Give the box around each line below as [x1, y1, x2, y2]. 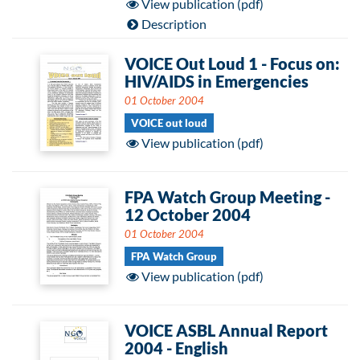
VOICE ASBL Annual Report [125, 321, 328, 340]
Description [141, 16, 207, 31]
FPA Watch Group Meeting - [125, 187, 330, 207]
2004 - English [125, 338, 228, 358]
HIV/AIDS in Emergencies [125, 72, 309, 91]
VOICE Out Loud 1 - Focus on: [125, 54, 340, 73]
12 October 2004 [125, 205, 251, 224]
